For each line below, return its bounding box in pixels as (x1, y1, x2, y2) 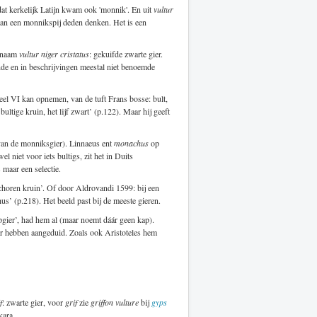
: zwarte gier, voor (2, 296, 65, 308)
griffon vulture (91, 296, 139, 308)
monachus (114, 137, 149, 149)
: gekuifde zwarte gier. (89, 47, 163, 59)
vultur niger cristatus (19, 47, 89, 59)
